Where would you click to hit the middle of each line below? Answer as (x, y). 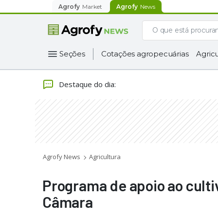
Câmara (68, 202)
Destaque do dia (87, 84)
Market (92, 6)
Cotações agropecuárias (145, 54)
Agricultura (105, 157)
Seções (72, 54)
